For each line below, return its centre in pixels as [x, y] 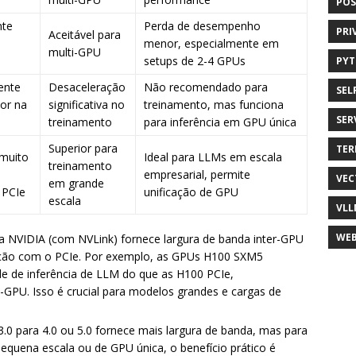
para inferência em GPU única [220, 122]
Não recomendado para [206, 87]
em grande [76, 183]
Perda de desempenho [202, 26]
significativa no [87, 104]
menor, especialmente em [211, 43]
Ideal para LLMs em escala [213, 157]
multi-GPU [75, 52]
